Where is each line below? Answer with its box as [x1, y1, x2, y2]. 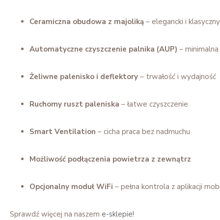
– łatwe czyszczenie [119, 99, 188, 109]
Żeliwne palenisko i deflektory [29, 71, 138, 82]
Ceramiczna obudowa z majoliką [29, 16, 144, 27]
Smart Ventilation [29, 126, 96, 137]
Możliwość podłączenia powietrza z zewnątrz [29, 154, 191, 164]
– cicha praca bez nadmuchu [96, 126, 190, 137]
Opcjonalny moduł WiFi [29, 181, 113, 192]
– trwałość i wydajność [138, 71, 216, 82]
